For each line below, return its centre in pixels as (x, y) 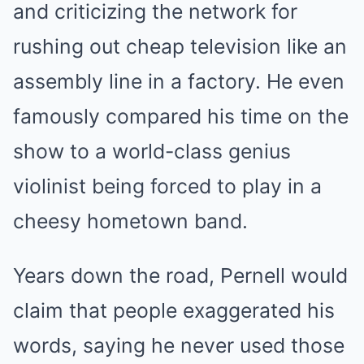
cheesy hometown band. (130, 221)
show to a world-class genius (152, 152)
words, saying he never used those (179, 346)
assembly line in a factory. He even (179, 82)
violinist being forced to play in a (167, 186)
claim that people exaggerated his (174, 311)
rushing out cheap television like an (180, 47)
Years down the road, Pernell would (180, 276)
